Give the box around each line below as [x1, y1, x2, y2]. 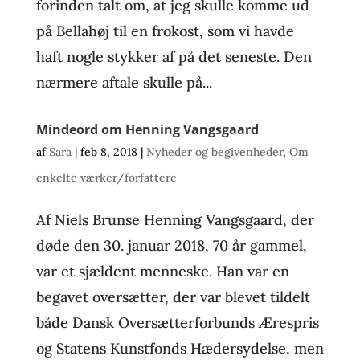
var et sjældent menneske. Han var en [35, 262, 289, 280]
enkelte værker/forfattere [35, 170, 177, 185]
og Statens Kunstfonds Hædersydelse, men [35, 339, 324, 358]
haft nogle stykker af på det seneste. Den [35, 47, 312, 66]
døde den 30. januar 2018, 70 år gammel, [35, 236, 307, 255]
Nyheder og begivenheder [145, 145, 283, 159]
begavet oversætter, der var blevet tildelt [35, 288, 310, 306]
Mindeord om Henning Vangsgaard [35, 121, 262, 138]
